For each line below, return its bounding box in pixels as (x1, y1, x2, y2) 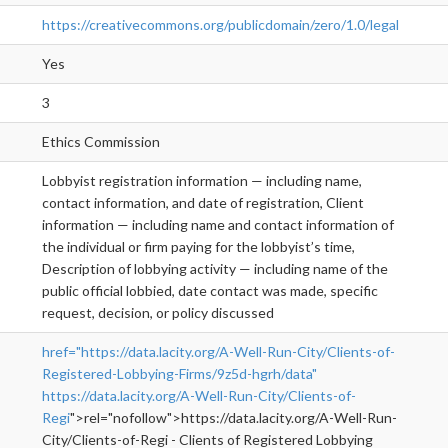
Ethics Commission (42, 133, 160, 151)
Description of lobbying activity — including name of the (42, 260, 388, 278)
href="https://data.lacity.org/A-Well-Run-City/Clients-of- (42, 343, 395, 361)
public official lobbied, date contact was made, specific (42, 282, 378, 300)
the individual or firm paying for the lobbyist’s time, (42, 238, 355, 256)
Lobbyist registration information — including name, (42, 172, 362, 190)
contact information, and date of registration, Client (42, 194, 364, 212)
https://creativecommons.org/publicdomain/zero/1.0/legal (42, 16, 399, 34)
